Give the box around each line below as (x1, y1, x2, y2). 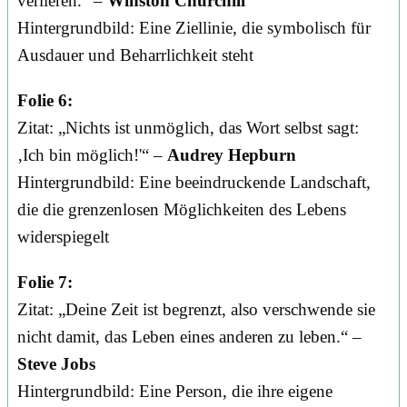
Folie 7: (17, 273, 73, 293)
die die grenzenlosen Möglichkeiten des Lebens (17, 200, 346, 220)
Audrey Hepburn (167, 145, 296, 165)
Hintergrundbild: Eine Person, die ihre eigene (17, 382, 333, 402)
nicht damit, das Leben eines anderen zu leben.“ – (17, 327, 362, 347)
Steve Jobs (17, 354, 95, 374)
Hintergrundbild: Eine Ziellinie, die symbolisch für (17, 18, 371, 38)
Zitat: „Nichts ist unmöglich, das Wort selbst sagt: (17, 118, 359, 138)
